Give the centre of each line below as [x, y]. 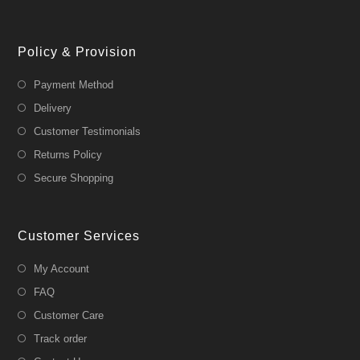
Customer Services [79, 235]
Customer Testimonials [88, 131]
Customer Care [69, 315]
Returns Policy [68, 154]
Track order [61, 338]
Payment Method [74, 84]
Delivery [53, 108]
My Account [62, 268]
